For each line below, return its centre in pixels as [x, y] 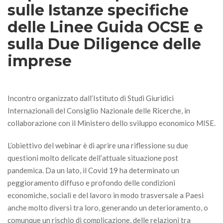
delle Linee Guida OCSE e [105, 27]
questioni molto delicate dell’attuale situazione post [93, 158]
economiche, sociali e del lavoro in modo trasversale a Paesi [106, 195]
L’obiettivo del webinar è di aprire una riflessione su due [98, 145]
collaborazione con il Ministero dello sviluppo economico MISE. [111, 123]
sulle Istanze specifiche [98, 10]
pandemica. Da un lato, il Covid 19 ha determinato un [93, 170]
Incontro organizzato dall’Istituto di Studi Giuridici [91, 98]
